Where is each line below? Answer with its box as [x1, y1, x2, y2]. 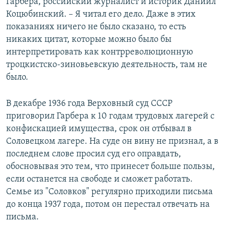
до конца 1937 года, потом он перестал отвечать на [6, 199, 210, 209]
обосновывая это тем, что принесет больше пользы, [6, 161, 215, 172]
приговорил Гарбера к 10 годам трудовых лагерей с [6, 111, 214, 121]
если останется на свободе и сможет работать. [6, 174, 193, 184]
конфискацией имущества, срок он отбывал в [6, 124, 192, 134]
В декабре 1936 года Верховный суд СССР [6, 98, 173, 108]
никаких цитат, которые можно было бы [6, 34, 172, 44]
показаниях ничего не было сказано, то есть [6, 22, 186, 32]
